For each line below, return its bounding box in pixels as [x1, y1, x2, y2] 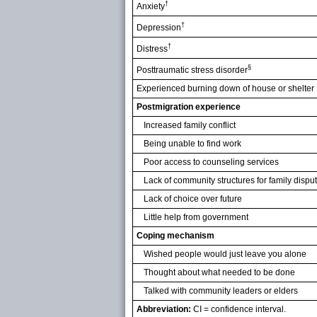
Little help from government [144, 212, 248, 222]
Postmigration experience [137, 101, 241, 112]
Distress [137, 43, 168, 54]
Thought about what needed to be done [144, 267, 295, 277]
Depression [137, 22, 181, 33]
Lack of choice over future [144, 193, 242, 204]
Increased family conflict [144, 120, 236, 130]
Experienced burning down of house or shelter [137, 83, 314, 93]
